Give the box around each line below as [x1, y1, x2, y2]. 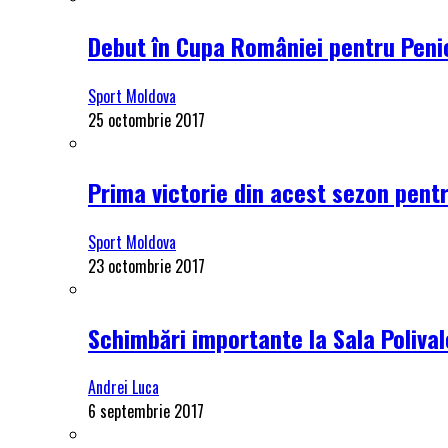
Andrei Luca [88, 375, 159, 400]
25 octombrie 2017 [88, 107, 205, 132]
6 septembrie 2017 [88, 399, 204, 424]
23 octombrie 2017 [88, 253, 205, 278]
